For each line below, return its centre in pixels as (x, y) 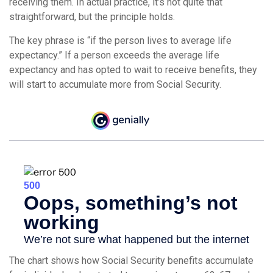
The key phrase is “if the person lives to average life (120, 41)
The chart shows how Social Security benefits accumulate (131, 261)
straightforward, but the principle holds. (92, 17)
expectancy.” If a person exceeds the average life (114, 55)
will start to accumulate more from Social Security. (115, 84)
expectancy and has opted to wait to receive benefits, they (133, 70)
